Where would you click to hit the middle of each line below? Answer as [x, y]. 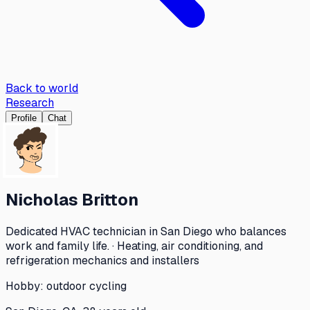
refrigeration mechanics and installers [102, 260]
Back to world [42, 88]
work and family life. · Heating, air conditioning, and [134, 246]
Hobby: [26, 286]
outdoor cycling [86, 286]
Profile [24, 118]
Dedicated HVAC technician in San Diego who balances [146, 231]
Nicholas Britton [72, 199]
